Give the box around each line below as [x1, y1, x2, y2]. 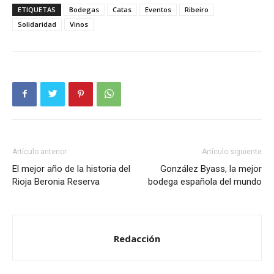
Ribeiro [185, 4, 209, 14]
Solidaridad [18, 19, 56, 29]
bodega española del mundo [148, 176, 262, 187]
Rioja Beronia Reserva [12, 176, 100, 187]
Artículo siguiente [202, 147, 262, 156]
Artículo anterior [12, 147, 67, 156]
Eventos [145, 4, 171, 14]
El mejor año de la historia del [12, 163, 130, 174]
